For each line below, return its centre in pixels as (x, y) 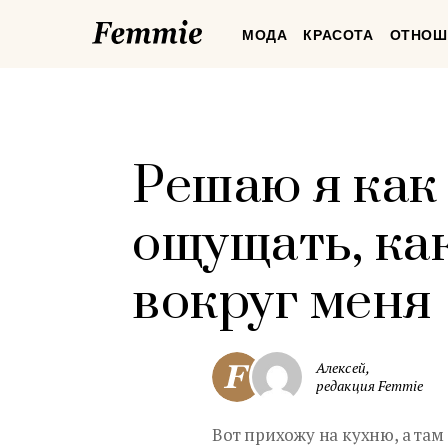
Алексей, (343, 367)
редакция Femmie (370, 385)
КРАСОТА (338, 35)
